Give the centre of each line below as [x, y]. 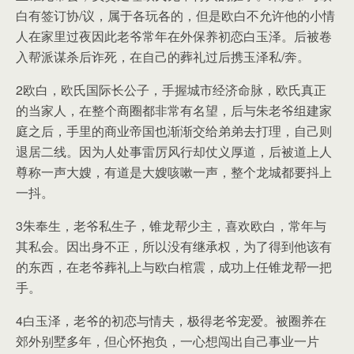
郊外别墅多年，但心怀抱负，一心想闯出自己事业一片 [168, 341]
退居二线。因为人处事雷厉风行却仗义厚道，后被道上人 [174, 151]
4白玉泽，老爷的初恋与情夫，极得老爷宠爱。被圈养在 [171, 320]
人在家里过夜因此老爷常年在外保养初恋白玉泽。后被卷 [174, 36]
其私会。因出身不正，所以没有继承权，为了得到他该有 [174, 246]
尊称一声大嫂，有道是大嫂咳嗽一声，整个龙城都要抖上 [174, 172]
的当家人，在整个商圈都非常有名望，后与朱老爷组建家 [174, 110]
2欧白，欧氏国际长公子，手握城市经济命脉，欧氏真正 [171, 90]
